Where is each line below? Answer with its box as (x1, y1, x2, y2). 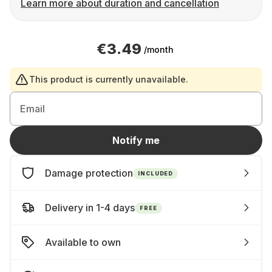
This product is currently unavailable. (29, 74, 188, 84)
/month (143, 44, 174, 55)
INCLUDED (138, 169, 174, 177)
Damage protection (45, 167, 133, 179)
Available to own (45, 236, 121, 248)
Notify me (112, 134, 160, 146)
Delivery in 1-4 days (45, 202, 135, 214)
